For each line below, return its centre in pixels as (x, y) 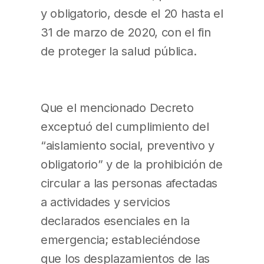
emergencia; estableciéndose (121, 239)
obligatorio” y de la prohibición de (132, 164)
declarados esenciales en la (115, 220)
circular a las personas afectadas (129, 183)
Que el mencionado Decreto (117, 107)
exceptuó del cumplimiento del (125, 126)
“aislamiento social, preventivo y (128, 145)
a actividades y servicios (105, 202)
